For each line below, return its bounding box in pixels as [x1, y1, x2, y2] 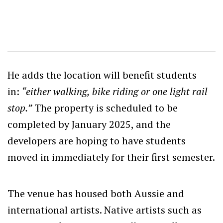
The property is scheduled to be [32, 101, 178, 115]
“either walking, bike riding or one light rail [19, 85, 208, 99]
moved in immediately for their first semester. [7, 150, 215, 164]
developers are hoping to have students [7, 134, 186, 148]
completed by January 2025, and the [7, 117, 171, 131]
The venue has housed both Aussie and [7, 187, 184, 201]
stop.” [7, 101, 32, 115]
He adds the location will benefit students [7, 68, 197, 82]
